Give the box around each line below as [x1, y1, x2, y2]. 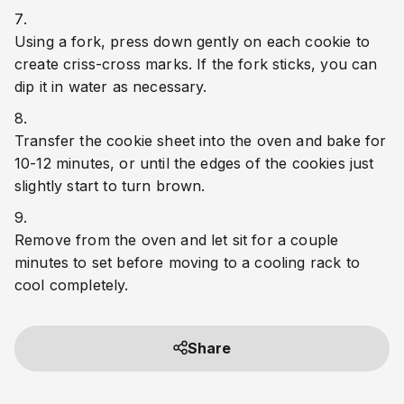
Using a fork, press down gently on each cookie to [14, 32, 370, 51]
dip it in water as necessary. [14, 78, 207, 96]
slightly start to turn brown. [14, 176, 206, 195]
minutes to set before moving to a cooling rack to [14, 252, 360, 271]
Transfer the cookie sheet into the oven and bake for [14, 131, 387, 150]
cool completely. [14, 275, 129, 294]
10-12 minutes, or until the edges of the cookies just [14, 153, 374, 172]
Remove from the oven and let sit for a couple [14, 230, 339, 249]
